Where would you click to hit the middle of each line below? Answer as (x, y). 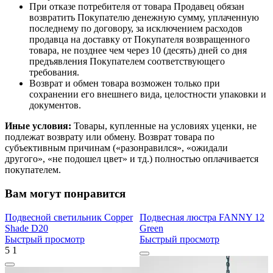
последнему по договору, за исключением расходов (136, 29)
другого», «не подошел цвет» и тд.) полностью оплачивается (132, 159)
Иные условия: (38, 126)
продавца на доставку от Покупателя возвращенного (140, 40)
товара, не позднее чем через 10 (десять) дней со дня (138, 51)
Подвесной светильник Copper (69, 217)
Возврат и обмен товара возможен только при (125, 83)
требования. (54, 73)
